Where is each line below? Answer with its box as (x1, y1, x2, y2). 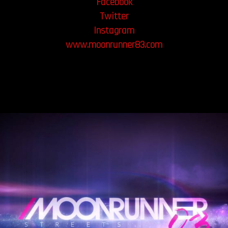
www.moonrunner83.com (66, 38, 162, 52)
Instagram (94, 24, 134, 38)
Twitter (99, 10, 129, 23)
